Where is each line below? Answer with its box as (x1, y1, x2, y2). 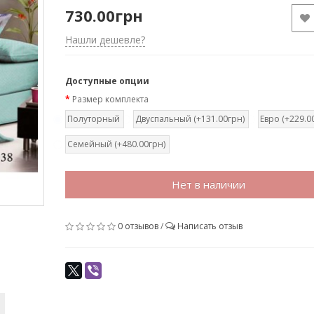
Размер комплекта (71, 93, 149, 105)
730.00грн (64, 5, 143, 26)
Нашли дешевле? (64, 33, 145, 46)
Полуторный (67, 113, 120, 125)
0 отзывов (117, 220, 158, 232)
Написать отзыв (177, 220, 243, 232)
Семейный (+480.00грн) (67, 138, 165, 150)
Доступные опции (64, 75, 149, 87)
